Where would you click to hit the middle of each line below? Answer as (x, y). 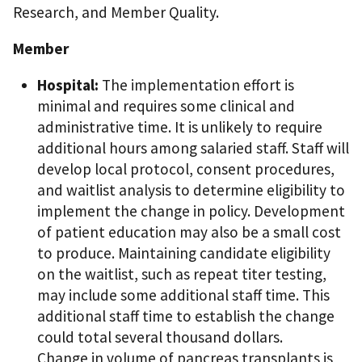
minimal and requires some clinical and (166, 106)
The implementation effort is (196, 85)
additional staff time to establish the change (186, 316)
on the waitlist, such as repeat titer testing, (182, 274)
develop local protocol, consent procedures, (186, 169)
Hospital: (68, 85)
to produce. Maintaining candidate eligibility (184, 253)
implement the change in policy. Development (191, 211)
